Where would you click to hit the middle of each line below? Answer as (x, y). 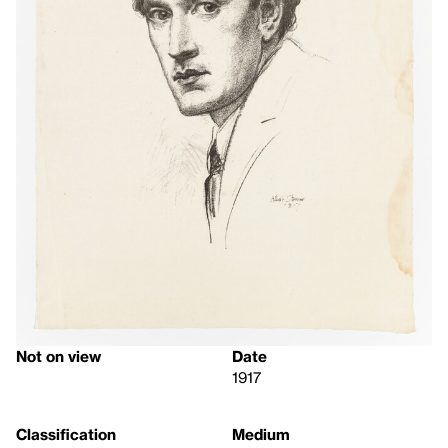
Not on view (58, 355)
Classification (66, 433)
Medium (261, 433)
